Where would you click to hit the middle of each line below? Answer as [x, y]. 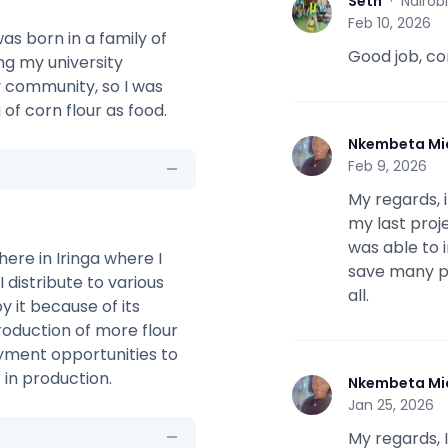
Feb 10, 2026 [389, 23]
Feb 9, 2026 [387, 166]
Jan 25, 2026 [391, 405]
